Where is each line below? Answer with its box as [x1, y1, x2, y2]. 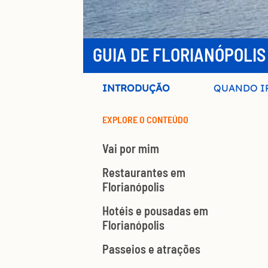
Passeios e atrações [102, 242, 200, 257]
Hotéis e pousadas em [102, 203, 208, 218]
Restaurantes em [102, 165, 185, 180]
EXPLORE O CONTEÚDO [102, 114, 188, 126]
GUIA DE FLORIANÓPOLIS [93, 44, 266, 66]
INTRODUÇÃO [102, 82, 170, 95]
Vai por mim [102, 141, 159, 156]
